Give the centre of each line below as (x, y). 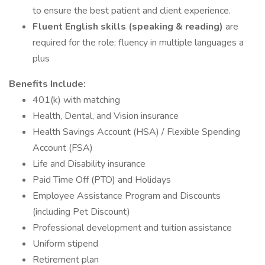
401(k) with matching (76, 100)
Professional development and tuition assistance (132, 228)
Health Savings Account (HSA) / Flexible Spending (136, 132)
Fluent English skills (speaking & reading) (128, 27)
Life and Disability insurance (89, 164)
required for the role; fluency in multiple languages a (138, 43)
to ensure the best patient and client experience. (132, 11)
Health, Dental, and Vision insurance (106, 116)
